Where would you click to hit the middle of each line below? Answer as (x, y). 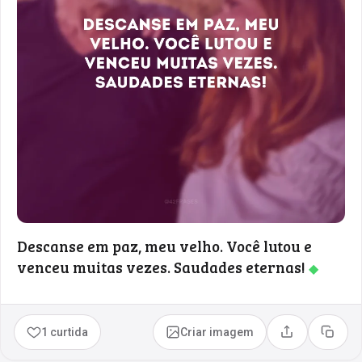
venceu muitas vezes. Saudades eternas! (163, 267)
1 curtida (65, 332)
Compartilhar (321, 337)
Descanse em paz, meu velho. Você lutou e (164, 246)
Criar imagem (217, 332)
